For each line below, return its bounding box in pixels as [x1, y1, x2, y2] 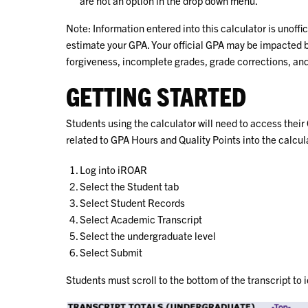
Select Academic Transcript [80, 212, 202, 225]
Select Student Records [80, 195, 185, 209]
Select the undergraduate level [80, 228, 216, 242]
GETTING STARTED [66, 79, 246, 111]
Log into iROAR [80, 162, 147, 176]
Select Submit [80, 245, 142, 258]
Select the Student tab [80, 179, 179, 192]
